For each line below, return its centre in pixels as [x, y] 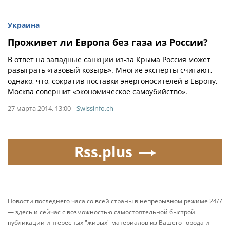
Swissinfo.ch [95, 108]
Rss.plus [103, 151]
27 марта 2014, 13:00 [39, 108]
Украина [24, 25]
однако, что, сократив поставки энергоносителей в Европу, [112, 81]
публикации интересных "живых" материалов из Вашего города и [109, 223]
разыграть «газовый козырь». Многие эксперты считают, [110, 70]
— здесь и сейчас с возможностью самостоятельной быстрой [101, 212]
